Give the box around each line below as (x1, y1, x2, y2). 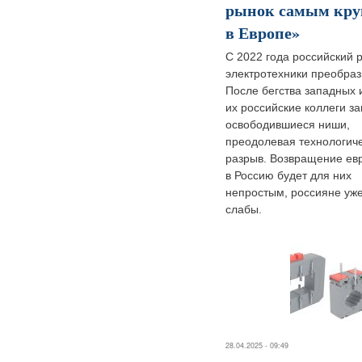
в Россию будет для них (225, 168, 351, 182)
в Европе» (225, 20, 300, 44)
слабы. (225, 202, 262, 216)
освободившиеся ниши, (225, 117, 350, 131)
